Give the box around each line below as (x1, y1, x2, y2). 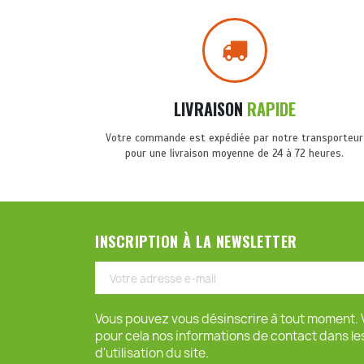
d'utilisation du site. (95, 344, 209, 362)
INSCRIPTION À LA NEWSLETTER (95, 231, 297, 252)
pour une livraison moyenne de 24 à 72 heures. (125, 147, 344, 160)
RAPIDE (246, 97, 296, 121)
